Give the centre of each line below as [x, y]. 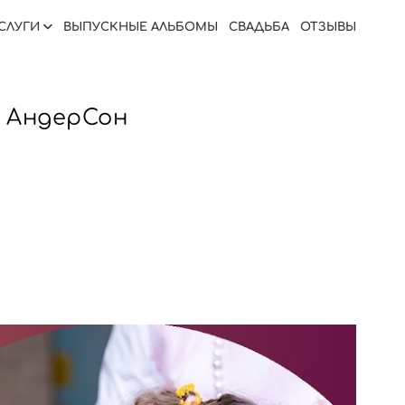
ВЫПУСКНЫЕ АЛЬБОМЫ [141, 27]
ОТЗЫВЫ [328, 27]
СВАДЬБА [259, 27]
